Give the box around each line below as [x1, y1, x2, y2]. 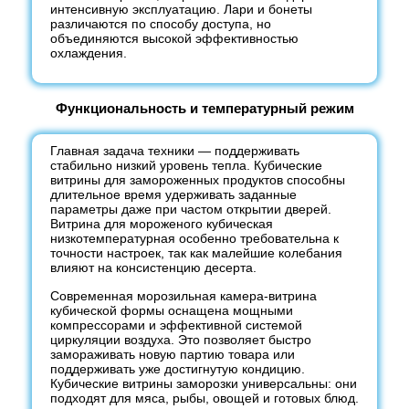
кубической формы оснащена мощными [50, 302, 293, 318]
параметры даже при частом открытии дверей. [50, 201, 331, 216]
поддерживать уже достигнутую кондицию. [50, 361, 305, 376]
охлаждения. [50, 45, 127, 60]
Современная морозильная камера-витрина [50, 288, 317, 303]
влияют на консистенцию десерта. [50, 259, 257, 275]
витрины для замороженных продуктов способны [50, 172, 345, 187]
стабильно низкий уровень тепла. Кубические [50, 157, 322, 173]
